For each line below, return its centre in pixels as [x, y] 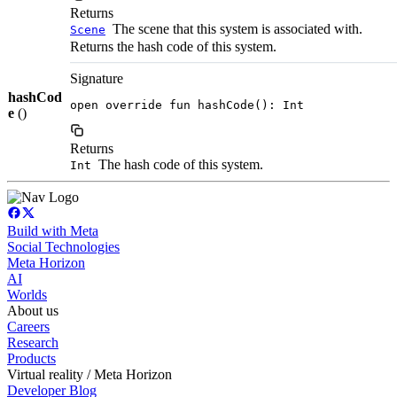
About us [33, 311]
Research [33, 343]
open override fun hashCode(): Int [187, 105]
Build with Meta [53, 231]
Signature [97, 79]
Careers [28, 327]
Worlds [27, 295]
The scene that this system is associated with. [236, 29]
